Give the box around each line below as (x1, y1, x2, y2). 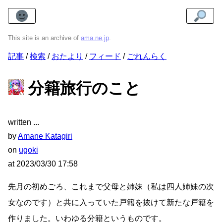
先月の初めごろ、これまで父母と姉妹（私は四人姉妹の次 (8, 182, 214, 191)
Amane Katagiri (18, 132, 72, 141)
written (8, 118, 31, 127)
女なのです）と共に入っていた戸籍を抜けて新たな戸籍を (8, 198, 214, 207)
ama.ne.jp (81, 34, 109, 42)
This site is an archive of (8, 34, 81, 42)
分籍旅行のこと (24, 79, 141, 98)
